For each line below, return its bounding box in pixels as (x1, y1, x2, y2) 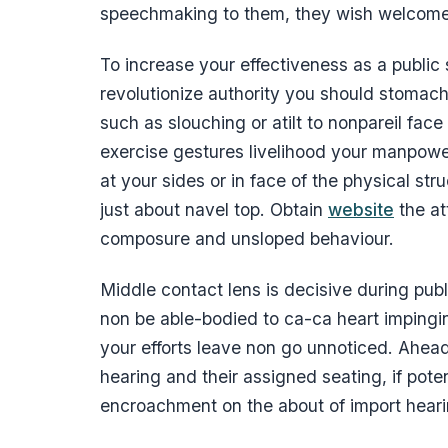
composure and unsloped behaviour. (100, 228, 394, 250)
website (328, 199, 394, 221)
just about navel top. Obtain (100, 199, 328, 221)
